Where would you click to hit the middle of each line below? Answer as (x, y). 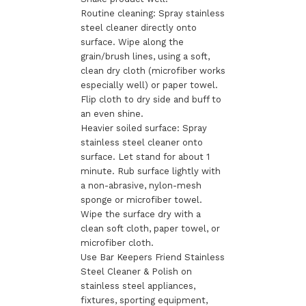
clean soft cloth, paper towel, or (150, 228)
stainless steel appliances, (138, 286)
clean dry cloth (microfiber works (153, 70)
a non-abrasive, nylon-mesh (141, 185)
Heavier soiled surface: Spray (143, 128)
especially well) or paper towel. (149, 85)
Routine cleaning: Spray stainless (152, 13)
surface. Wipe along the (132, 42)
